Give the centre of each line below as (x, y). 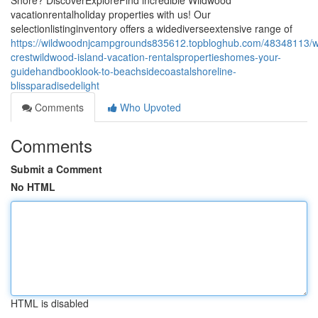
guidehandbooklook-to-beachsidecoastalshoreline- (124, 71)
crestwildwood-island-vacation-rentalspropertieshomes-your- (146, 57)
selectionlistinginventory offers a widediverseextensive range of (152, 28)
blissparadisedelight (55, 85)
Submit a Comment (56, 169)
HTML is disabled (50, 303)
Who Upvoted (149, 107)
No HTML (33, 187)
